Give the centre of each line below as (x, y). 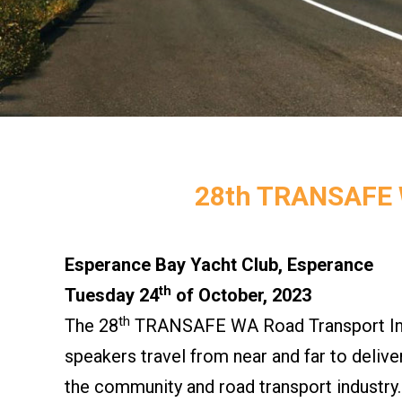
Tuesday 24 (112, 295)
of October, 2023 (241, 295)
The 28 (92, 326)
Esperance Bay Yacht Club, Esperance (219, 265)
